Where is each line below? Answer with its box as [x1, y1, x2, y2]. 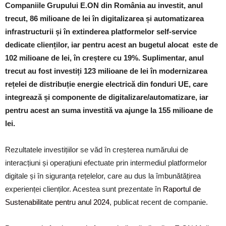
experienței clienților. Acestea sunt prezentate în [5, 185, 163, 193]
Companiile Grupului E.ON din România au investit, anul [5, 1, 203, 10]
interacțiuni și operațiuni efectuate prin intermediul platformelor [5, 158, 207, 167]
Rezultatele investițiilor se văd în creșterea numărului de [5, 145, 188, 154]
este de [193, 40, 218, 49]
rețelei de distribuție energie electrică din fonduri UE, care [5, 80, 208, 88]
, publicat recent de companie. [109, 198, 208, 206]
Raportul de [163, 185, 201, 193]
